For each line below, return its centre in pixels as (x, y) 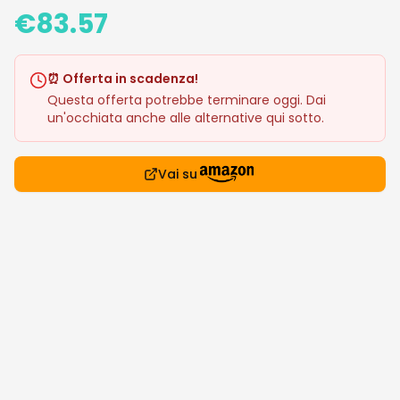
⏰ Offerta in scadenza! (123, 79)
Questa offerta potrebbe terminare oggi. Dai (187, 100)
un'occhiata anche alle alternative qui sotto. (186, 118)
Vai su (177, 174)
